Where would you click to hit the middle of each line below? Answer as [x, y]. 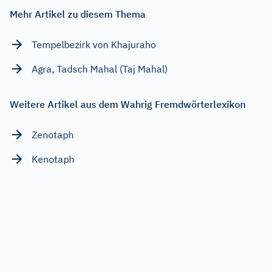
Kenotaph [53, 159]
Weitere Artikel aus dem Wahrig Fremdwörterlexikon [128, 104]
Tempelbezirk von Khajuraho [94, 44]
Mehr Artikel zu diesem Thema [78, 14]
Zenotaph [53, 134]
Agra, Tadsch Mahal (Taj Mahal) [100, 69]
